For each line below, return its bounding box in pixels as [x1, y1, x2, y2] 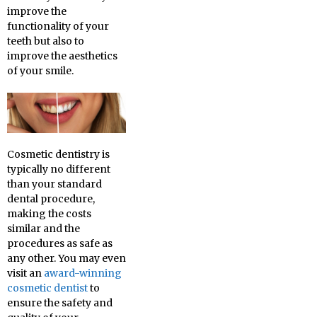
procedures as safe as [7, 237, 113, 250]
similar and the [7, 222, 80, 236]
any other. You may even [7, 252, 126, 265]
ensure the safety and [7, 296, 113, 310]
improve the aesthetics [7, 50, 117, 62]
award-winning [44, 267, 122, 280]
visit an [7, 267, 44, 280]
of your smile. [7, 64, 74, 77]
